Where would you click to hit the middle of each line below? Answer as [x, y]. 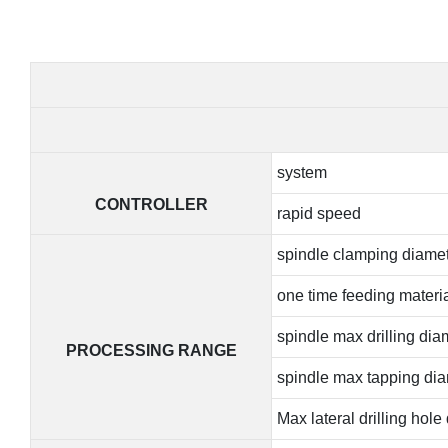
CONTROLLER [151, 204]
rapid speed [318, 213]
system [301, 172]
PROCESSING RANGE [151, 350]
